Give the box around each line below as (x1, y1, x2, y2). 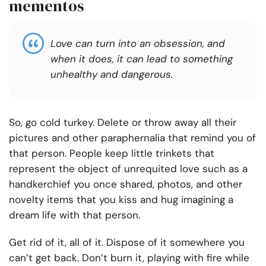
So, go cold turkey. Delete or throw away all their (9, 116, 236, 129)
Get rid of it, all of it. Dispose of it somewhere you (9, 236, 245, 249)
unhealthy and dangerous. (50, 68, 173, 81)
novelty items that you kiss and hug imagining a (9, 193, 233, 207)
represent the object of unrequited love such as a (9, 162, 248, 176)
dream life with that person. (9, 208, 140, 222)
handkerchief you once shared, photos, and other (9, 178, 242, 191)
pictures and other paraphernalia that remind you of (9, 131, 256, 145)
